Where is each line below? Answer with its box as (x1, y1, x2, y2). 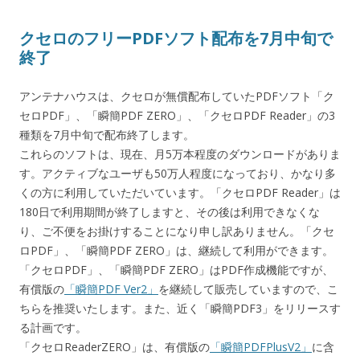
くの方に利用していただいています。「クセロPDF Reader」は (19, 185, 341, 201)
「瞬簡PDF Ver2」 (64, 281, 158, 297)
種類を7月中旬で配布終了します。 (19, 127, 194, 143)
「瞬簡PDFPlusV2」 (210, 339, 312, 355)
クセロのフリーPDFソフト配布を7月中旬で (19, 27, 333, 50)
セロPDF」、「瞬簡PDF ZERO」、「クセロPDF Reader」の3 (19, 108, 335, 124)
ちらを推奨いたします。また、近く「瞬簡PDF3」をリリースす (19, 301, 341, 317)
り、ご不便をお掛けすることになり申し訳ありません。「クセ (19, 223, 334, 239)
